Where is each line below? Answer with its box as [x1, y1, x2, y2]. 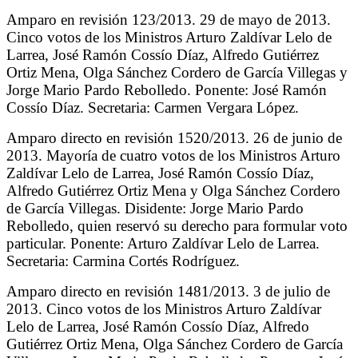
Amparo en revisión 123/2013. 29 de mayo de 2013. [6, 10, 331, 28]
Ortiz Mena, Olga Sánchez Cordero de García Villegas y [6, 63, 348, 81]
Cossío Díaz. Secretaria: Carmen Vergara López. [6, 98, 299, 116]
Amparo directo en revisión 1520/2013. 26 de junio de [6, 129, 342, 146]
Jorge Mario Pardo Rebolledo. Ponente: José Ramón [6, 81, 327, 98]
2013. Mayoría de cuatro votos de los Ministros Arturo [6, 146, 340, 164]
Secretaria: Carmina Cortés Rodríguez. [6, 252, 240, 269]
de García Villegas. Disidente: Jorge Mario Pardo [6, 199, 304, 217]
